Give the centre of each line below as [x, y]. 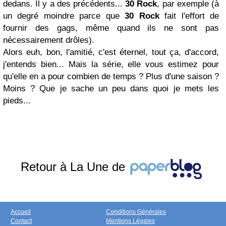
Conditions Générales [136, 212]
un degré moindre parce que [61, 16]
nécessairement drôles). [49, 40]
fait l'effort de [189, 16]
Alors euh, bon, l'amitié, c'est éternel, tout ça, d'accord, [111, 52]
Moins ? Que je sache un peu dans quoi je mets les [111, 89]
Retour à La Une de [74, 167]
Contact [21, 221]
